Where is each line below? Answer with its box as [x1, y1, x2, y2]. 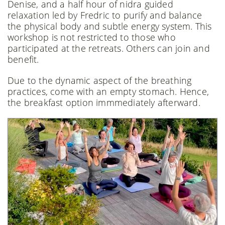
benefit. [8, 53, 39, 65]
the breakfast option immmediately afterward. [8, 96, 200, 108]
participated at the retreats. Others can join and [8, 42, 210, 54]
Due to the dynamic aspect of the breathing [8, 74, 192, 86]
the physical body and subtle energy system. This [8, 20, 212, 32]
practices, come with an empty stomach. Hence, [8, 85, 209, 97]
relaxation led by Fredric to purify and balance [8, 9, 202, 21]
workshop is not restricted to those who [8, 31, 176, 43]
